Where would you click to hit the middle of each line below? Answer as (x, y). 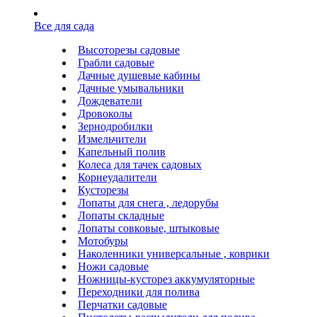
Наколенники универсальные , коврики (174, 253)
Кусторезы (103, 190)
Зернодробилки (115, 126)
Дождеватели (110, 100)
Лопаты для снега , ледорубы (148, 202)
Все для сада (64, 25)
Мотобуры (103, 241)
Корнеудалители (117, 177)
